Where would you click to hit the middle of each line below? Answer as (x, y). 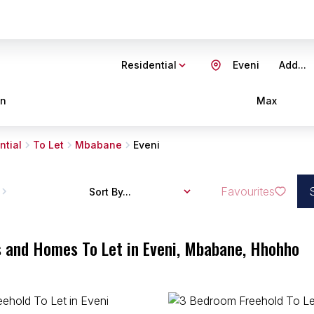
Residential (149, 65)
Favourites (248, 191)
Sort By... (110, 191)
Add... (293, 65)
